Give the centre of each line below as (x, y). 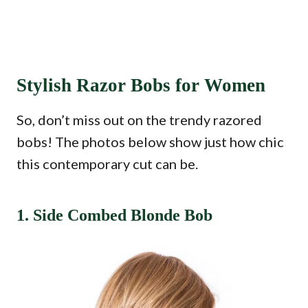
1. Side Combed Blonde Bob (114, 215)
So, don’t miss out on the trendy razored (139, 120)
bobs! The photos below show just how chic (150, 142)
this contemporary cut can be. (107, 164)
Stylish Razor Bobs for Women (141, 85)
